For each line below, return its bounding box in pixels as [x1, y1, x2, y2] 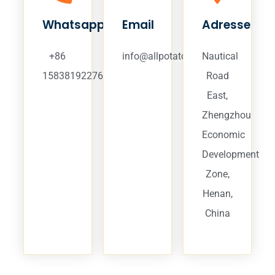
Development [202, 149, 260, 160]
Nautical [202, 50, 239, 62]
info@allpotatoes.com [122, 50, 219, 62]
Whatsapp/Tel [42, 17, 128, 33]
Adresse [202, 17, 251, 33]
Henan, [202, 188, 233, 199]
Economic [202, 129, 246, 141]
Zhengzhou [202, 109, 252, 121]
